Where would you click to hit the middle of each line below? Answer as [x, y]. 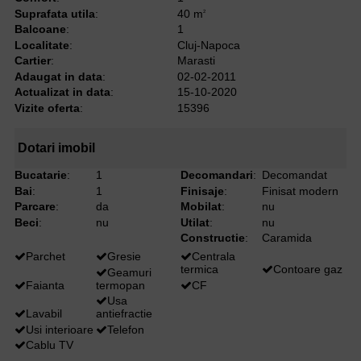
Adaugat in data [58, 76]
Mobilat [201, 207]
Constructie [212, 238]
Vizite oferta [47, 108]
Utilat [195, 222]
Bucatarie [41, 175]
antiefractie [124, 314]
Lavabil [44, 314]
